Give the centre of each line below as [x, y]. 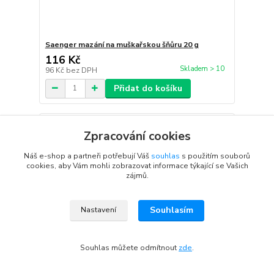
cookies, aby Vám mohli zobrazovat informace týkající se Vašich [137, 166]
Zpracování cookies [137, 136]
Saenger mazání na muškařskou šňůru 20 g [122, 44]
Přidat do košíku [148, 88]
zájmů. [137, 176]
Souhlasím [171, 210]
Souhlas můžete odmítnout [129, 248]
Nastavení [99, 210]
